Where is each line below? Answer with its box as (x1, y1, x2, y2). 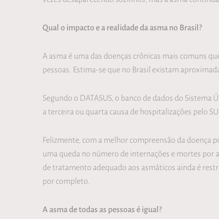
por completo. (43, 175, 89, 186)
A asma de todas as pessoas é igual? (43, 203, 162, 215)
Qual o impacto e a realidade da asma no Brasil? (43, 22, 202, 33)
